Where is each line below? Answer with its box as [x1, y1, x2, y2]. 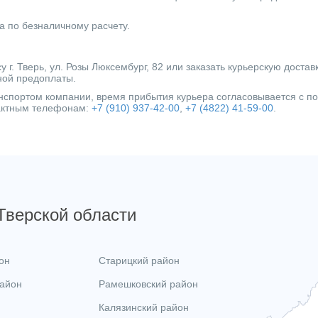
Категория [18, 9, 67, 21]
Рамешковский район [98, 278, 198, 290]
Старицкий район [98, 255, 180, 266]
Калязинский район [98, 302, 189, 313]
